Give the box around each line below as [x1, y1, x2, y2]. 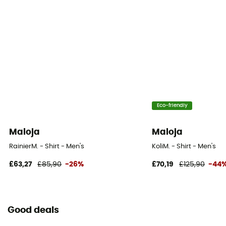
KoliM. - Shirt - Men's [152, 143, 216, 150]
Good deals [8, 206, 59, 215]
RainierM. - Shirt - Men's [9, 143, 85, 150]
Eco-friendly [156, 103, 188, 108]
